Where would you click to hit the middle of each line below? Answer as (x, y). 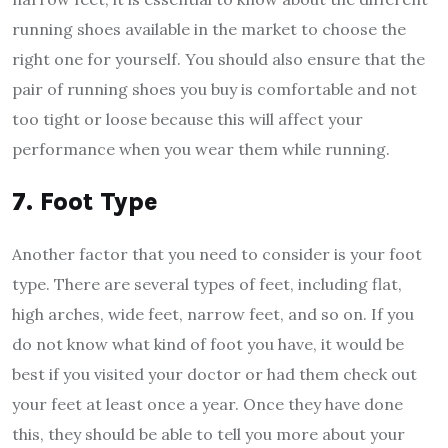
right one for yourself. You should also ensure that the (218, 58)
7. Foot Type (85, 201)
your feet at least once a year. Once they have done (207, 403)
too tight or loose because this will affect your (187, 118)
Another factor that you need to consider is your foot (217, 253)
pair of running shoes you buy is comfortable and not (214, 88)
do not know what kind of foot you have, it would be (208, 343)
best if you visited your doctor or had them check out (214, 373)
